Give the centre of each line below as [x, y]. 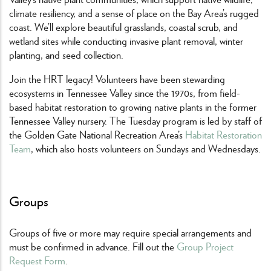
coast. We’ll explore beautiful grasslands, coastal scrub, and [123, 27]
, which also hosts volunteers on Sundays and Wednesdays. [146, 149]
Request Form [37, 260]
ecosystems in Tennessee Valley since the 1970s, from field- [125, 93]
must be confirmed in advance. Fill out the [93, 246]
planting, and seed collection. [67, 55]
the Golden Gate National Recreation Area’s [97, 135]
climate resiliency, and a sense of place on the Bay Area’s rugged [134, 13]
